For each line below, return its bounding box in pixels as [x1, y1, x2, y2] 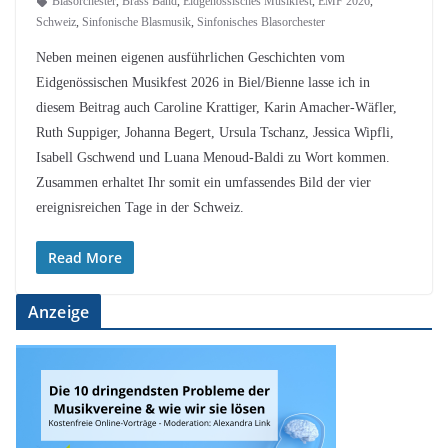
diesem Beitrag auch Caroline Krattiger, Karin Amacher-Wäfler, [36, 100, 397, 116]
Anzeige [28, 301, 90, 324]
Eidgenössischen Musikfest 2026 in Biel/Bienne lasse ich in [36, 75, 370, 91]
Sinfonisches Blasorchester [197, 15, 325, 30]
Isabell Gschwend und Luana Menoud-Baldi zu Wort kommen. [36, 150, 390, 166]
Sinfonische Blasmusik [82, 15, 191, 30]
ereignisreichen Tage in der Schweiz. [36, 200, 244, 216]
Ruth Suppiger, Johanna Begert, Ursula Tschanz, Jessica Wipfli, [36, 125, 394, 141]
